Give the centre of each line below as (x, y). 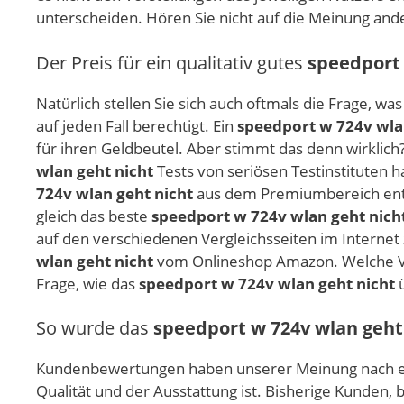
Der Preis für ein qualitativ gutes (172, 62)
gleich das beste (94, 216)
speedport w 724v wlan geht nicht (267, 283)
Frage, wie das (87, 283)
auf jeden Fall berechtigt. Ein (137, 125)
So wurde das (95, 328)
